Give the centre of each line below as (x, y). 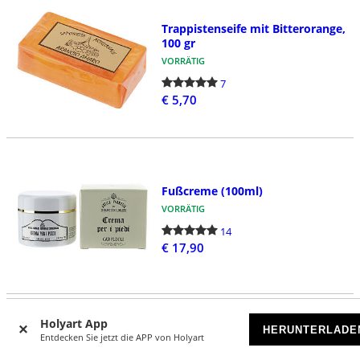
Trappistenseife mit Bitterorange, (253, 28)
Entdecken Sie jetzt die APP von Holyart (122, 337)
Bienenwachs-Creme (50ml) (237, 346)
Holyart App (74, 323)
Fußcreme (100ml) (212, 191)
